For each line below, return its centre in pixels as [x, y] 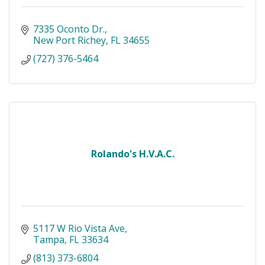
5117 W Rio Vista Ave [79, 229]
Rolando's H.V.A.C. [132, 154]
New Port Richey [70, 41]
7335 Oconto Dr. [69, 29]
